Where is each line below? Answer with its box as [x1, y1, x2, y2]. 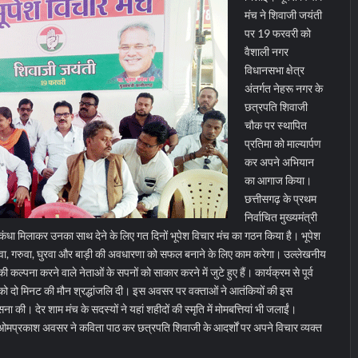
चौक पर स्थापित [244, 118, 307, 132]
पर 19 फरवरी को [244, 26, 311, 40]
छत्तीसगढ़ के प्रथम [244, 192, 316, 205]
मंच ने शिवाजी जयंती [244, 8, 322, 22]
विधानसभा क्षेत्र [244, 63, 304, 77]
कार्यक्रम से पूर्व [254, 265, 313, 279]
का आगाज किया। [244, 173, 312, 187]
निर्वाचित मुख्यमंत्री [244, 210, 317, 224]
